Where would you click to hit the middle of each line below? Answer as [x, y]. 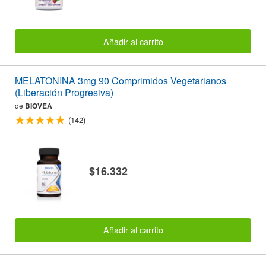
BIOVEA [39, 105]
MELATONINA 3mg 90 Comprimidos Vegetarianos [121, 80]
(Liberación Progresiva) [64, 92]
